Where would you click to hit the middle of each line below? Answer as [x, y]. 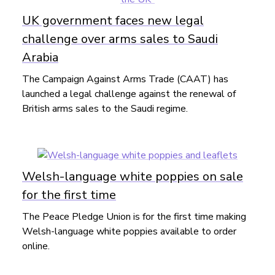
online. [36, 246]
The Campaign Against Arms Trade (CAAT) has [125, 79]
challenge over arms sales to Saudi [120, 39]
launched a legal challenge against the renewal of [129, 94]
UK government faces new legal [113, 21]
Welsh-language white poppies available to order [129, 232]
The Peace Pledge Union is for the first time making [134, 217]
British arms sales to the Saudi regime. [105, 109]
